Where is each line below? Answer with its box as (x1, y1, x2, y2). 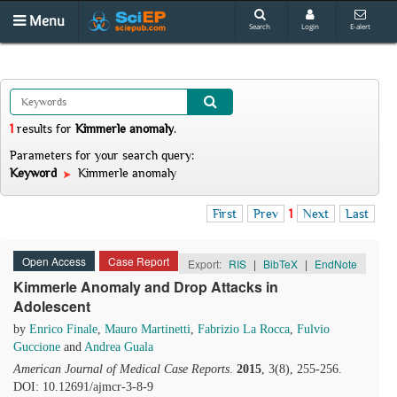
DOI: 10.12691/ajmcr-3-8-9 (13, 380, 153, 393)
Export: (188, 256, 224, 271)
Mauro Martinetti (105, 323, 191, 336)
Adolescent (13, 296, 90, 316)
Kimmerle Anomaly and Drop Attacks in (13, 276, 278, 297)
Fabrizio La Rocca (198, 323, 290, 336)
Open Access (22, 253, 86, 269)
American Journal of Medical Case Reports (13, 362, 230, 376)
